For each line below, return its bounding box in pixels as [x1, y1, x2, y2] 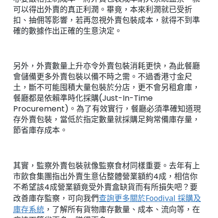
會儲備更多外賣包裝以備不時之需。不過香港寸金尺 [13, 71, 192, 83]
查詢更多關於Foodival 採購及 [98, 193, 201, 204]
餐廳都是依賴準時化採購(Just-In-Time [13, 92, 153, 104]
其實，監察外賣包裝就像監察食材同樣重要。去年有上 [13, 160, 200, 172]
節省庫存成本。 [13, 125, 68, 136]
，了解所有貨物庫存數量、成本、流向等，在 [44, 204, 200, 216]
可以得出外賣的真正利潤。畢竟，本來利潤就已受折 [13, 3, 192, 15]
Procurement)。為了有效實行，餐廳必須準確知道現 [13, 103, 201, 115]
